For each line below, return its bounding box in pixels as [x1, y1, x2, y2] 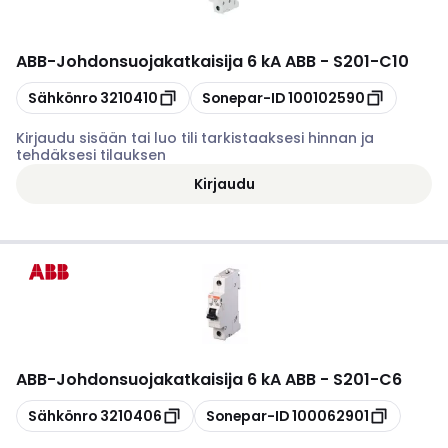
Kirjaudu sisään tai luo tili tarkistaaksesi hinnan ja [16, 128, 374, 148]
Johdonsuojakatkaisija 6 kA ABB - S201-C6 [56, 368, 402, 391]
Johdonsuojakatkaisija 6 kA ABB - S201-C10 [56, 50, 409, 73]
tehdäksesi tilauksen [16, 145, 166, 165]
